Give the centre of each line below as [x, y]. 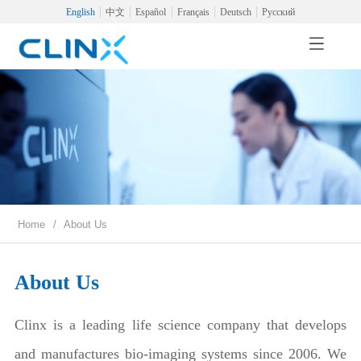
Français [193, 12]
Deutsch [235, 12]
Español [151, 12]
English [81, 12]
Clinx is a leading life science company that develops [180, 324]
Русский [278, 12]
